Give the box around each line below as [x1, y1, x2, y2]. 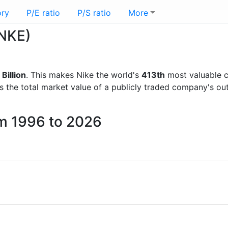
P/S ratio [77, 8, 111, 18]
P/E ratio [26, 8, 60, 18]
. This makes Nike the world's [26, 70, 141, 80]
